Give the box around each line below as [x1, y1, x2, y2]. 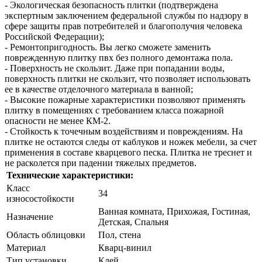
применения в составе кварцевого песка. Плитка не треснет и [5, 147, 252, 157]
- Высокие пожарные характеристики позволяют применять [5, 94, 245, 105]
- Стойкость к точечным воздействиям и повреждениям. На [5, 126, 243, 136]
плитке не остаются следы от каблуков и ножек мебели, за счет [5, 136, 257, 147]
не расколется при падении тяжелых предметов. [5, 157, 196, 168]
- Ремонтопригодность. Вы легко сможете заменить [5, 42, 211, 52]
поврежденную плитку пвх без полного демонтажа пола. [5, 52, 233, 63]
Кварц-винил [98, 242, 151, 253]
